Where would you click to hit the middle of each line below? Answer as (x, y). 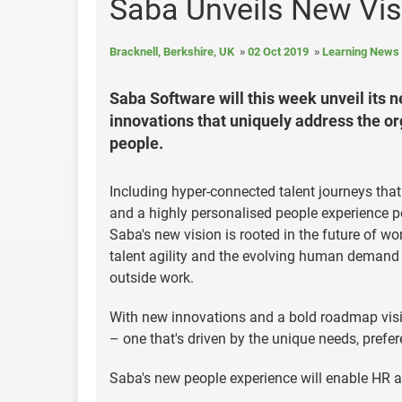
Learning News (361, 52)
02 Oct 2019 (278, 52)
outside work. (152, 278)
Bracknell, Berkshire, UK (172, 52)
